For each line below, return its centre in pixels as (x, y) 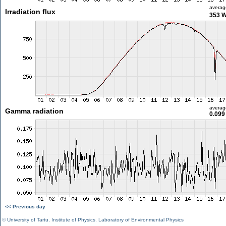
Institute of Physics (73, 220)
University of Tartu (28, 220)
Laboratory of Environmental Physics (141, 220)
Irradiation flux (30, 12)
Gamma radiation (34, 111)
